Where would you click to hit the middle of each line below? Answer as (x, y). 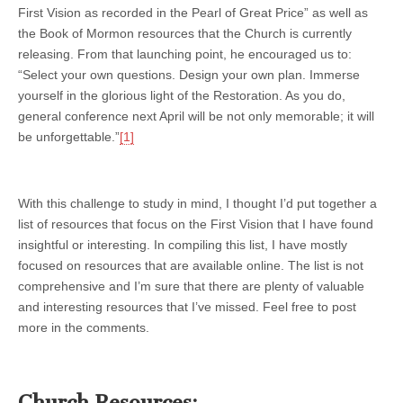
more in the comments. (84, 327)
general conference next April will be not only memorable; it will (196, 116)
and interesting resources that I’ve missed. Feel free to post (187, 306)
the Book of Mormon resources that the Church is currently (185, 33)
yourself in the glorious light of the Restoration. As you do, (182, 95)
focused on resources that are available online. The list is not (191, 265)
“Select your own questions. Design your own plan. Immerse (189, 74)
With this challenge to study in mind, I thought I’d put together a (197, 203)
